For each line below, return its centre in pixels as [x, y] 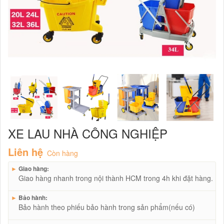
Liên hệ [25, 152]
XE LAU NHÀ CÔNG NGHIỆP [88, 133]
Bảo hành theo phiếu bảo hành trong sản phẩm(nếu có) [107, 207]
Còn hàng [62, 153]
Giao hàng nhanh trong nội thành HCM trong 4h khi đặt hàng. [116, 178]
